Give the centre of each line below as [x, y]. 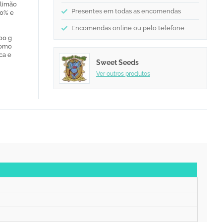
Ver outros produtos [123, 74]
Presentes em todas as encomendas [126, 11]
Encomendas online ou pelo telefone [128, 28]
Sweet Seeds [117, 62]
